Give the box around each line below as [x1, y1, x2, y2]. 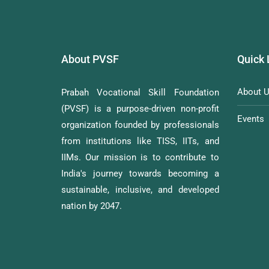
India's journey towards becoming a [61, 168, 219, 180]
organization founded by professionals [61, 119, 219, 131]
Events [237, 113, 264, 125]
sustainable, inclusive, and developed [61, 184, 219, 196]
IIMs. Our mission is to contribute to [61, 152, 219, 163]
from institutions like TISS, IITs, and [61, 136, 219, 147]
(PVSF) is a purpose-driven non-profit [61, 103, 219, 115]
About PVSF [61, 53, 119, 66]
